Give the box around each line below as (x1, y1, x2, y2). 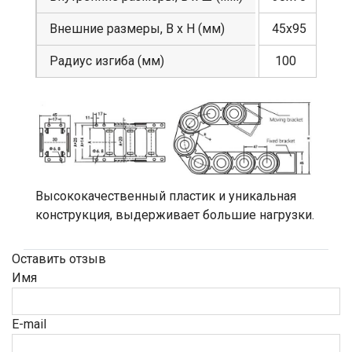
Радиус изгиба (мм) (49, 53, 164, 68)
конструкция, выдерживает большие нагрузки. (35, 207, 314, 223)
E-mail (12, 317, 46, 332)
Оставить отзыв (12, 251, 106, 267)
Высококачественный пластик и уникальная (35, 189, 296, 204)
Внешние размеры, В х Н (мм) (49, 20, 225, 36)
